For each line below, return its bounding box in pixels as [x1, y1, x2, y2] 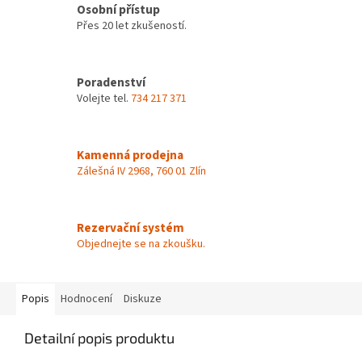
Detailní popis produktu [24, 329, 175, 347]
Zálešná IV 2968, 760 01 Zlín [77, 162, 206, 179]
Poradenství [77, 73, 145, 91]
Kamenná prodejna [77, 145, 183, 164]
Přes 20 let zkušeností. [77, 17, 187, 34]
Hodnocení [61, 291, 112, 308]
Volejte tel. [77, 90, 131, 107]
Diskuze [124, 291, 162, 308]
